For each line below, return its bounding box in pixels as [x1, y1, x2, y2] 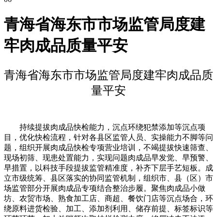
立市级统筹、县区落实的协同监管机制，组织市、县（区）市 [4, 173, 213, 182]
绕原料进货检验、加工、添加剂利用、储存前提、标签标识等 [4, 204, 213, 213]
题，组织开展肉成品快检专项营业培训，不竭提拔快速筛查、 [4, 143, 213, 152]
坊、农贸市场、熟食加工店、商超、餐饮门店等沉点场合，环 [4, 194, 213, 202]
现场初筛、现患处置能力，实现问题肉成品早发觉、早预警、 [4, 153, 213, 162]
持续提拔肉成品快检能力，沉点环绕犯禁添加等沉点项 [4, 123, 205, 131]
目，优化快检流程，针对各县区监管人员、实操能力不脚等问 [4, 133, 213, 141]
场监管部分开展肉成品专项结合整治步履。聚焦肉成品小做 [4, 184, 205, 192]
